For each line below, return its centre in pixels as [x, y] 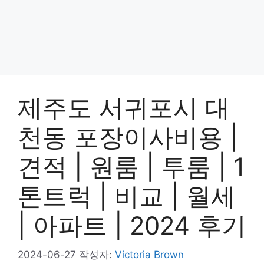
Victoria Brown [149, 254]
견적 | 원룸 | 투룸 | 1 [131, 166]
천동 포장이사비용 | [128, 137]
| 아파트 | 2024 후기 [132, 225]
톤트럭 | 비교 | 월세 [127, 196]
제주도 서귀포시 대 [124, 108]
